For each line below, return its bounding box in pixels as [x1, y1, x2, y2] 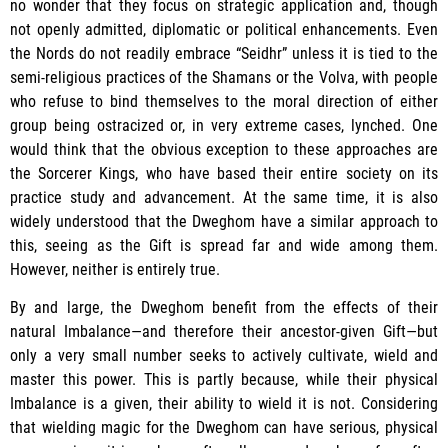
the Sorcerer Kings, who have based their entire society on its [10, 163, 438, 183]
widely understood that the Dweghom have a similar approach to [10, 211, 438, 231]
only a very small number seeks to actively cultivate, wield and [10, 346, 438, 366]
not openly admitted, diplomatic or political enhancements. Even [10, 19, 438, 39]
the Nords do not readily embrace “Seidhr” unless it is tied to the [10, 43, 438, 63]
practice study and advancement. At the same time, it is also [10, 187, 438, 207]
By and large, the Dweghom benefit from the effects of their [10, 298, 438, 318]
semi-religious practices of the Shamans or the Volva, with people [10, 67, 438, 87]
